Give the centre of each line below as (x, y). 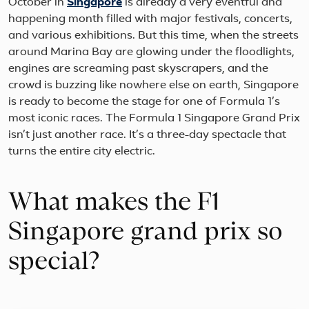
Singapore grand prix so (146, 233)
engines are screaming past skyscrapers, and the (138, 69)
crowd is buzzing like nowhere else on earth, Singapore (153, 86)
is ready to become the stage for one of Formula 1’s (144, 102)
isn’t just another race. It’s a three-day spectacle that (147, 136)
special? (54, 262)
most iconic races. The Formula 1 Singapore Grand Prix (154, 119)
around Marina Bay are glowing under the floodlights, (151, 53)
